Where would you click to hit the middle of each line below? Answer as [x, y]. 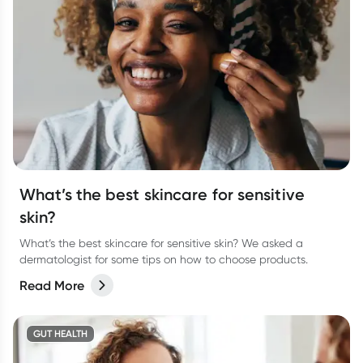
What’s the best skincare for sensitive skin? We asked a [161, 243]
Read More [52, 285]
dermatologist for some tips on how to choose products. [164, 259]
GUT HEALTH [60, 333]
